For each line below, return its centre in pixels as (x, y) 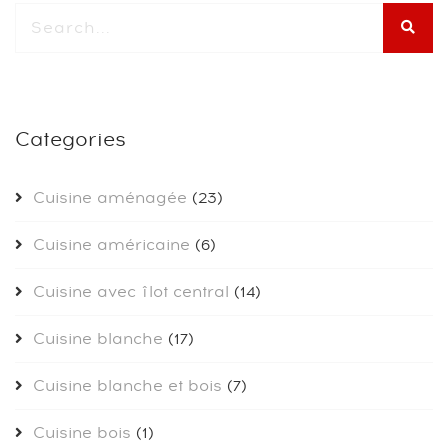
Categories (70, 140)
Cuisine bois (82, 433)
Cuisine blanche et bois (127, 386)
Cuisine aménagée (110, 198)
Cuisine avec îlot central (131, 292)
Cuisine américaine (111, 245)
